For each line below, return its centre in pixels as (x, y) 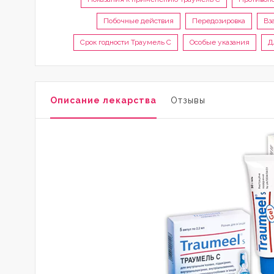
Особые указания (220, 42)
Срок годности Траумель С (126, 42)
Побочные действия (138, 21)
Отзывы (188, 100)
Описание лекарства (103, 100)
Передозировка (218, 21)
